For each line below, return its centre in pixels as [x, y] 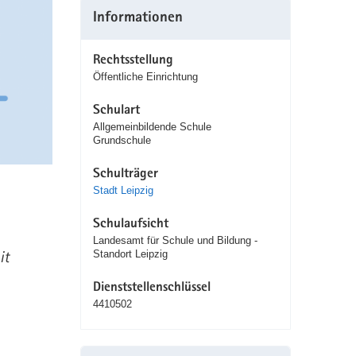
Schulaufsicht [130, 225]
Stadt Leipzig [123, 191]
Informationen [137, 19]
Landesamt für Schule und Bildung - [175, 241]
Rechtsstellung [133, 61]
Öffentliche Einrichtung [145, 77]
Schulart [116, 111]
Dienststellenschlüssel [151, 288]
